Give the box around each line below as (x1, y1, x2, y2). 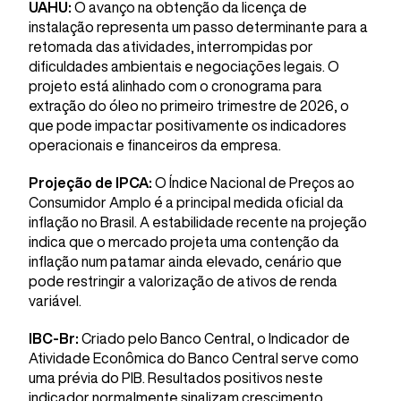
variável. (29, 294, 81, 308)
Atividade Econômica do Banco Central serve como (29, 351, 359, 365)
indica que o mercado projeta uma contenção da (29, 235, 339, 249)
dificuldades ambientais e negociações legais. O (29, 59, 339, 73)
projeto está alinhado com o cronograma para (29, 79, 322, 93)
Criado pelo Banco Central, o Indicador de (79, 331, 350, 346)
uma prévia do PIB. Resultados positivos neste (29, 371, 323, 385)
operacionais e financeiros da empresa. (29, 138, 281, 152)
